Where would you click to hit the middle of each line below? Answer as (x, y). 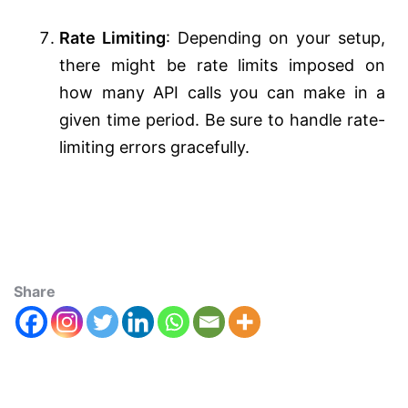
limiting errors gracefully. (154, 148)
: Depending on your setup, (275, 38)
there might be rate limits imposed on (222, 66)
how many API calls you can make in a (222, 93)
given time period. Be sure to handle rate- (222, 120)
